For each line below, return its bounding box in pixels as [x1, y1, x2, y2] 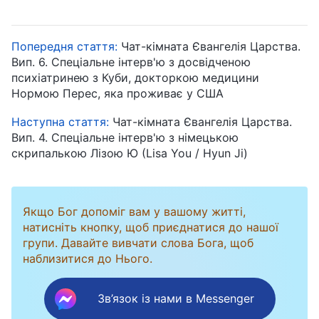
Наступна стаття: [11, 114, 113, 129]
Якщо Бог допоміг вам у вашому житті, [23, 204, 246, 219]
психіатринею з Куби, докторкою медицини [11, 70, 259, 85]
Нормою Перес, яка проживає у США [11, 85, 224, 100]
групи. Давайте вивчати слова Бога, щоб [23, 235, 253, 250]
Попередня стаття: [11, 38, 121, 53]
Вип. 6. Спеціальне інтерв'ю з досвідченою [11, 54, 251, 69]
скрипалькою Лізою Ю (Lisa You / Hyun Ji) [11, 145, 248, 160]
